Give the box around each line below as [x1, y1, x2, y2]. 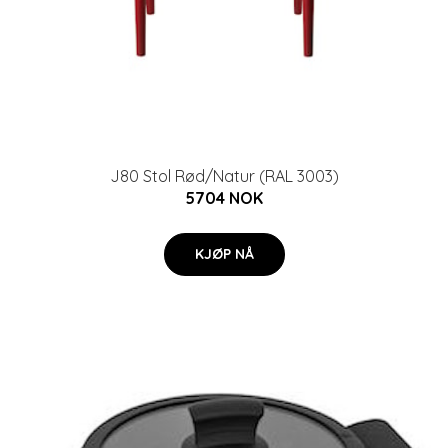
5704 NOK [185, 187, 263, 208]
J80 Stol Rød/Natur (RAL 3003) [109, 165, 339, 186]
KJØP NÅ [194, 244, 254, 263]
